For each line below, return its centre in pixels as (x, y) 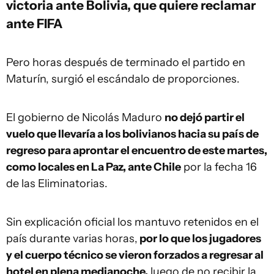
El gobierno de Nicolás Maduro (85, 117)
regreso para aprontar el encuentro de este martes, (137, 150)
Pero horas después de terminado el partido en (126, 62)
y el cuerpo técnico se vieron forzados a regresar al (135, 255)
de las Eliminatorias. (57, 183)
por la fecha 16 (219, 167)
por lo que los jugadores (199, 239)
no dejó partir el (205, 117)
